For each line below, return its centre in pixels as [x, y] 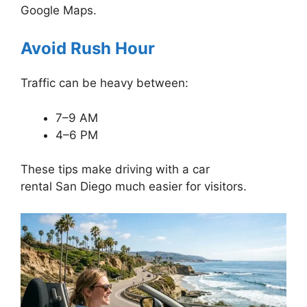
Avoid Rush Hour [88, 49]
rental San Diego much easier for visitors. [134, 187]
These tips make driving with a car [115, 170]
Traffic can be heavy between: [105, 83]
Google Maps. [59, 10]
